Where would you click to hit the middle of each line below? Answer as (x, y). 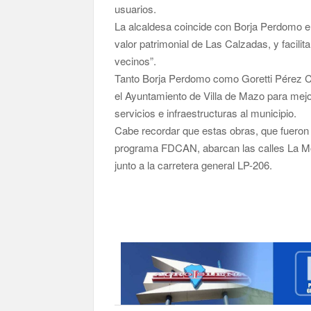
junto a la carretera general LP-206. (194, 165)
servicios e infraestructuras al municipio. (206, 113)
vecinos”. (136, 61)
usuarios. (136, 9)
